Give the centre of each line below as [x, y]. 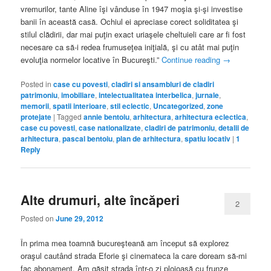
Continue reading [192, 60]
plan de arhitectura [149, 139]
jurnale [207, 95]
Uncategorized [178, 106]
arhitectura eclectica [211, 117]
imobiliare [78, 95]
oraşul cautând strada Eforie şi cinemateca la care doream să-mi [134, 256]
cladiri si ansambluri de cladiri [163, 84]
